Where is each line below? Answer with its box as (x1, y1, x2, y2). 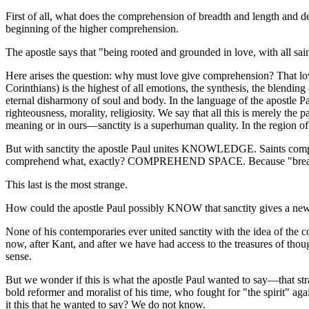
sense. (6, 250, 32, 263)
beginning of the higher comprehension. (6, 23, 179, 35)
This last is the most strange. (6, 179, 128, 191)
